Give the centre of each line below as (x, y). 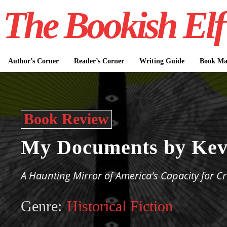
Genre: (42, 206)
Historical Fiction (120, 206)
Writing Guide (162, 61)
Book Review (67, 119)
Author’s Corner (33, 61)
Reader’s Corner (99, 61)
